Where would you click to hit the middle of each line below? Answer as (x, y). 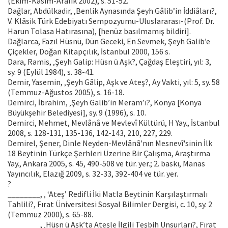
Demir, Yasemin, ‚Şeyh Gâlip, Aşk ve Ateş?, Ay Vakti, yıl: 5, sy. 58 (114, 82)
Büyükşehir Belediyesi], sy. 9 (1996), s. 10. (77, 113)
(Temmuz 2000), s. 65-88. (50, 215)
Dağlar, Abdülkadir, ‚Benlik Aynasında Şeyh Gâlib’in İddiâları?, (112, 11)
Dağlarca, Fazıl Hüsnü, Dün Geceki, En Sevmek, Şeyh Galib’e (109, 41)
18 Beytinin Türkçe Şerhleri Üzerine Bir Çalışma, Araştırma (109, 153)
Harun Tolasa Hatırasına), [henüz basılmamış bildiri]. (99, 31)
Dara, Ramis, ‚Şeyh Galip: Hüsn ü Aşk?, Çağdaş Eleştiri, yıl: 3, (109, 62)
